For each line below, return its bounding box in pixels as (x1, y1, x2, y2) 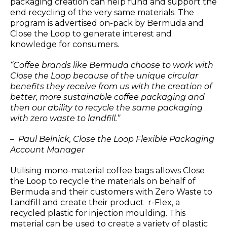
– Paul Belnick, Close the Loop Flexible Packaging (10, 134, 214, 144)
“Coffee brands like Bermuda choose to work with (10, 60, 213, 70)
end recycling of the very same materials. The (10, 8, 194, 18)
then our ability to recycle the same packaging (10, 103, 203, 113)
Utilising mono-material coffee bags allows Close (10, 166, 205, 176)
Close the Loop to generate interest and (10, 29, 172, 39)
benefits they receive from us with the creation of (10, 82, 212, 92)
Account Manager (10, 145, 85, 155)
